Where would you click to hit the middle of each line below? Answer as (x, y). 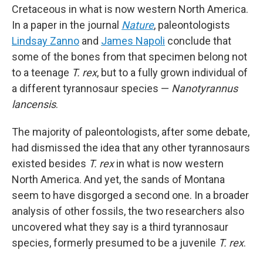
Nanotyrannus (205, 88)
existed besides (50, 163)
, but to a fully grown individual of (172, 73)
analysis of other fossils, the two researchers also (128, 211)
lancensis (34, 104)
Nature (138, 25)
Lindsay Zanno (45, 41)
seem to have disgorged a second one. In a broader (130, 195)
